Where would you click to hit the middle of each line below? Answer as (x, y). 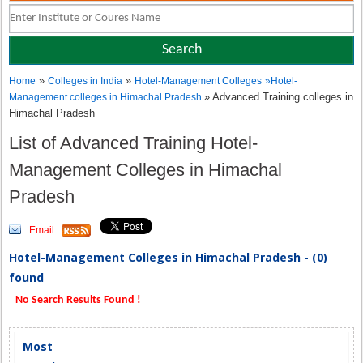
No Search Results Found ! (77, 300)
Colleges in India (85, 81)
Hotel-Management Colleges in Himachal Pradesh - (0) (169, 257)
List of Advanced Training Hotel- (134, 143)
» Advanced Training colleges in (279, 97)
